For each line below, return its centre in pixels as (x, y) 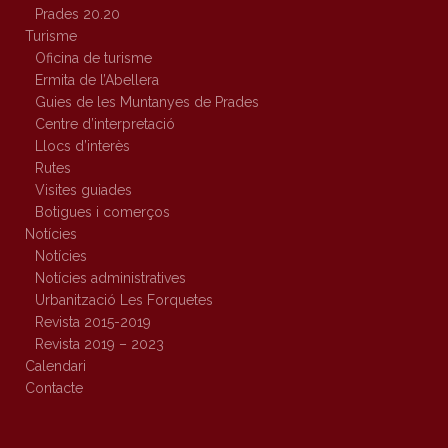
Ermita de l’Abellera (97, 80)
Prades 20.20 (77, 14)
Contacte (54, 388)
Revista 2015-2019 (93, 322)
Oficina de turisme (93, 58)
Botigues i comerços (102, 212)
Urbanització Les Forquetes (124, 300)
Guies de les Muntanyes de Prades (147, 102)
